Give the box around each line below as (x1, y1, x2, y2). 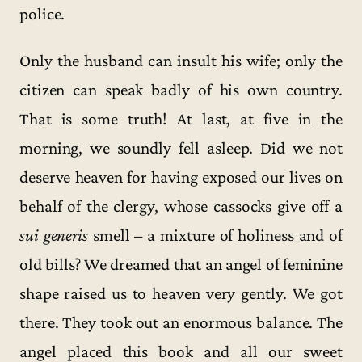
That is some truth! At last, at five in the (19, 108, 343, 128)
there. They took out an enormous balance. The (19, 312, 343, 332)
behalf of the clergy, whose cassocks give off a (19, 196, 343, 216)
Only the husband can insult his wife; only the (19, 50, 343, 70)
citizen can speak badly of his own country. (19, 79, 343, 99)
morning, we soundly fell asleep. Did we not (19, 137, 343, 158)
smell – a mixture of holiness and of (88, 225, 343, 245)
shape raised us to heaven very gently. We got (19, 283, 343, 303)
